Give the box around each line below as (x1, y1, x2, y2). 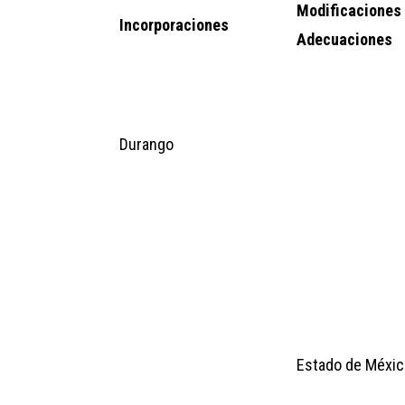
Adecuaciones (297, 29, 392, 49)
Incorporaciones (119, 14, 229, 34)
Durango (119, 134, 174, 154)
